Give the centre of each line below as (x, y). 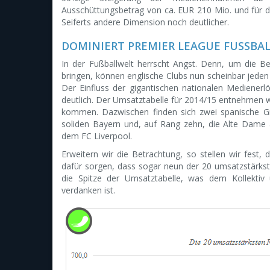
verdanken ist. (88, 190)
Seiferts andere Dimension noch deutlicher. (145, 22)
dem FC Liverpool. (97, 136)
